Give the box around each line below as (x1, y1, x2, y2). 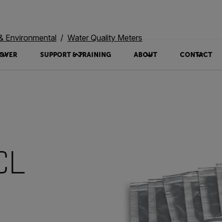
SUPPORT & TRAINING (40, 51, 111, 58)
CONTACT (179, 51, 212, 58)
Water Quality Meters (67, 33, 142, 43)
